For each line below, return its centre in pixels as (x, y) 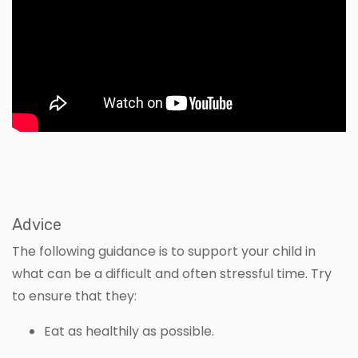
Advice (39, 224)
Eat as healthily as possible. (132, 331)
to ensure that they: (76, 296)
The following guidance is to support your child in (164, 251)
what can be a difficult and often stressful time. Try (172, 273)
